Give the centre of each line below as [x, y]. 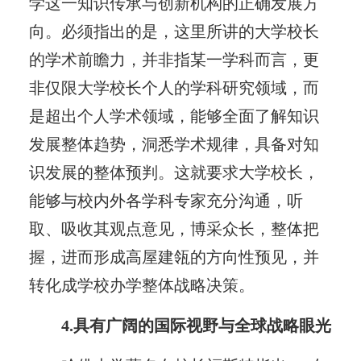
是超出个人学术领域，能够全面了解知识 [174, 116]
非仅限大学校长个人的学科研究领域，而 [174, 87]
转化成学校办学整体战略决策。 [141, 285]
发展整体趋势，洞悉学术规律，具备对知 [174, 144]
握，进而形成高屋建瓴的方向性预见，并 [174, 257]
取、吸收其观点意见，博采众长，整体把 [174, 228]
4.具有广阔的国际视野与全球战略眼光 [197, 325]
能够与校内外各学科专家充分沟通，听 [166, 200]
